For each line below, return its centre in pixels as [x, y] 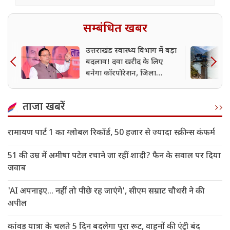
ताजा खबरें [44, 108]
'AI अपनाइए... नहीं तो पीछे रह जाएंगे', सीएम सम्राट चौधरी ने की [106, 192]
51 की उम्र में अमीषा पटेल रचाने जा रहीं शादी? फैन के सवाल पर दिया [114, 157]
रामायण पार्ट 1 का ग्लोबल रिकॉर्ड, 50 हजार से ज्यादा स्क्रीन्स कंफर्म [111, 133]
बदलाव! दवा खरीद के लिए [124, 63]
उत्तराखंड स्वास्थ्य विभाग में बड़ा [131, 51]
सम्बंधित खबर [115, 29]
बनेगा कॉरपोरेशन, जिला [121, 74]
